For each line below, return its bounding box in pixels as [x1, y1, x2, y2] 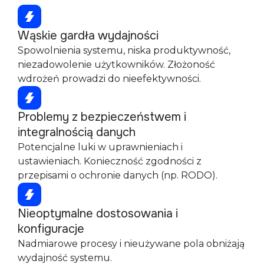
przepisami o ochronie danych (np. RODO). [18, 170, 217, 181]
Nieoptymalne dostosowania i [18, 206, 178, 222]
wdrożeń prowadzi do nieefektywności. [18, 73, 201, 85]
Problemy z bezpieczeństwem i [18, 110, 186, 125]
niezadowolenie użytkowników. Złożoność [18, 59, 215, 71]
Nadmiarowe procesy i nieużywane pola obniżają [18, 238, 245, 250]
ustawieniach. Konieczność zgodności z [18, 156, 202, 167]
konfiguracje [18, 222, 84, 237]
